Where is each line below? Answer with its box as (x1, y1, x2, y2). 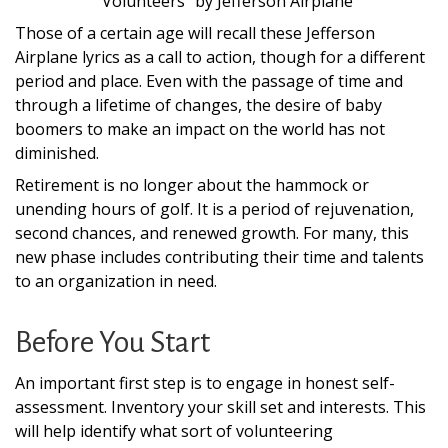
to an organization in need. (15, 270, 217, 292)
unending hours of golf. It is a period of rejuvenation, (15, 198, 414, 220)
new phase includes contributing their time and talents (15, 246, 424, 268)
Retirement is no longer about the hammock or (15, 174, 369, 196)
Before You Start (15, 326, 210, 358)
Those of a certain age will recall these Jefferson (15, 22, 375, 44)
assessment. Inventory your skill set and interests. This (15, 396, 426, 418)
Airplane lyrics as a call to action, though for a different (15, 46, 425, 68)
